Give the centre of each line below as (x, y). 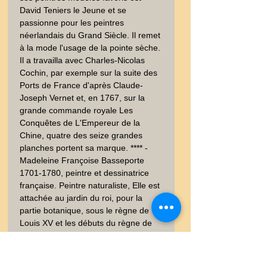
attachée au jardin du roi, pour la (81, 198)
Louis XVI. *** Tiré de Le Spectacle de (90, 235)
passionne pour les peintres (72, 23)
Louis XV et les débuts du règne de (86, 223)
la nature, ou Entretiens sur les (77, 248)
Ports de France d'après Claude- (81, 85)
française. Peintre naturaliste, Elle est (90, 185)
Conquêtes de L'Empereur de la (80, 123)
